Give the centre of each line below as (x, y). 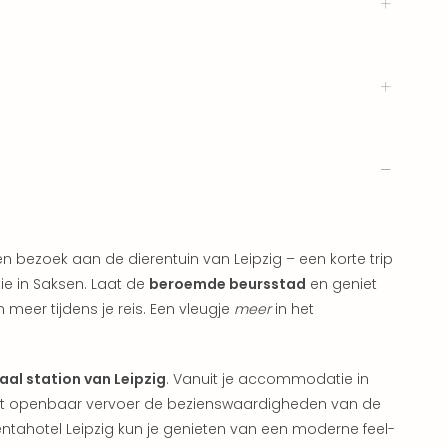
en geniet (341, 283)
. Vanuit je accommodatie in (267, 378)
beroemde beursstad (227, 283)
